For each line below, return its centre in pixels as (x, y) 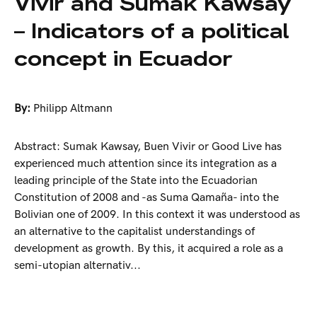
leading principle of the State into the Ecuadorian (136, 181)
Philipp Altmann (73, 109)
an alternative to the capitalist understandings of (134, 232)
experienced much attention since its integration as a (145, 164)
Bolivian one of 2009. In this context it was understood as (157, 215)
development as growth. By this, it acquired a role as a (149, 249)
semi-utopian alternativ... (77, 266)
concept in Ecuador (123, 59)
